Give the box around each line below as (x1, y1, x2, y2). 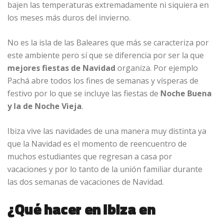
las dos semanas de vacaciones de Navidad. (7, 176, 164, 188)
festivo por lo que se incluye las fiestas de (7, 88, 160, 99)
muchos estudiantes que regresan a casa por (7, 151, 172, 162)
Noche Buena (160, 88, 212, 99)
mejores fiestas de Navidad (7, 63, 115, 74)
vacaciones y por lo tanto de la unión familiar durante (7, 164, 202, 175)
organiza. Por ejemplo (115, 63, 198, 74)
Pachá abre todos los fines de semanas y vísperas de (7, 75, 198, 87)
